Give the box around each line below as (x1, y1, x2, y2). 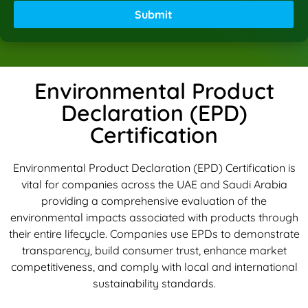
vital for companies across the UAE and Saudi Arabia (21, 177, 287, 191)
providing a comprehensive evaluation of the (41, 193, 267, 208)
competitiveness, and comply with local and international (10, 259, 298, 274)
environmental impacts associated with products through (10, 210, 298, 224)
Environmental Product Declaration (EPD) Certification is (12, 160, 296, 175)
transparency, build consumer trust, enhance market (21, 243, 287, 257)
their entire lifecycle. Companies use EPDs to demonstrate (8, 226, 300, 241)
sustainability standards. (92, 276, 216, 290)
